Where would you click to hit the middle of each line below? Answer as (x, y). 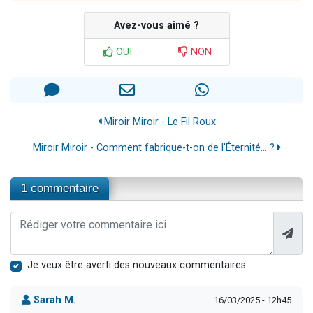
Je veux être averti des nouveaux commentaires (137, 265)
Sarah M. (53, 300)
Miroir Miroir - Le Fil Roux (158, 122)
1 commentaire (60, 188)
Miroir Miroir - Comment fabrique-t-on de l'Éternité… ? (155, 148)
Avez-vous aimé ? (156, 26)
